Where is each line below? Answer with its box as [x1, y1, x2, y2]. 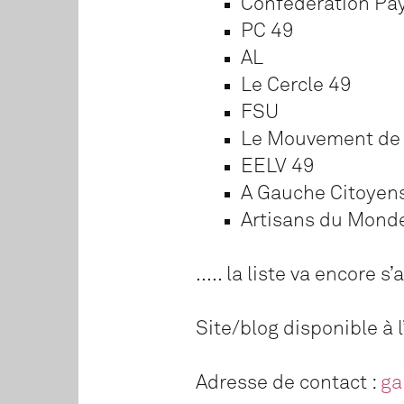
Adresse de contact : [196, 372, 381, 393]
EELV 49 [241, 156, 315, 177]
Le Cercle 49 [241, 75, 352, 96]
